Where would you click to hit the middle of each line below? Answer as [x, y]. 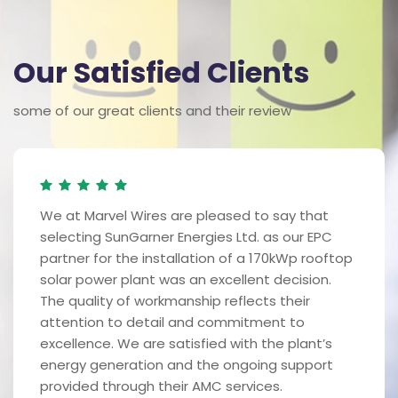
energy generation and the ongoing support [187, 364]
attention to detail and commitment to [172, 322]
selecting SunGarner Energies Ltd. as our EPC [186, 236]
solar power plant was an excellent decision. [186, 279]
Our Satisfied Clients [161, 72]
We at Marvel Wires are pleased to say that [184, 215]
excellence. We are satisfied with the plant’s [186, 343]
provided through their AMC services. [161, 386]
